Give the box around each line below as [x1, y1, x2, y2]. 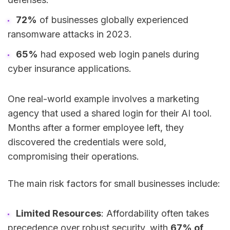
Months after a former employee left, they [8, 122, 184, 133]
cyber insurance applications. [8, 63, 131, 74]
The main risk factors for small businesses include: [8, 178, 220, 189]
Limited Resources [15, 208, 101, 219]
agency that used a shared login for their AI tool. [8, 107, 212, 119]
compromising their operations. [8, 150, 139, 162]
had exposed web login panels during [37, 49, 199, 60]
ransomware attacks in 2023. [8, 29, 132, 40]
